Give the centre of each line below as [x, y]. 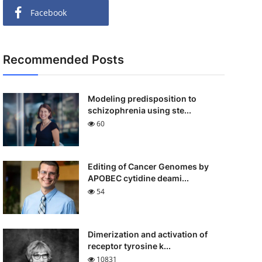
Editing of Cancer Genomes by [148, 166]
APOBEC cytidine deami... [138, 178]
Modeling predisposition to [142, 99]
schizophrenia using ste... [139, 110]
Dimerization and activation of [147, 234]
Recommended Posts [63, 60]
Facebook [48, 13]
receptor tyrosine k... [129, 246]
